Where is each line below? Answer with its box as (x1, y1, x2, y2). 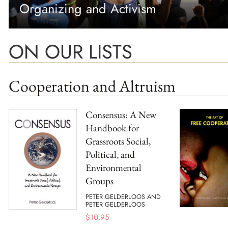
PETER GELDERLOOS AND (85, 191, 161, 202)
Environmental (85, 161, 141, 175)
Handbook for (85, 122, 139, 135)
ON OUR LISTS (9, 38, 132, 66)
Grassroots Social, (85, 135, 151, 148)
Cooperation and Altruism (9, 75, 176, 96)
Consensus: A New (85, 108, 156, 122)
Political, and (85, 148, 135, 161)
